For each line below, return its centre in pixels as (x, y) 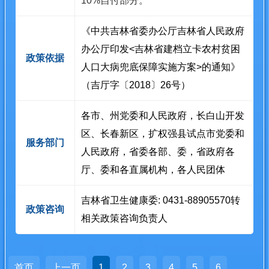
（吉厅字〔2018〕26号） (136, 85)
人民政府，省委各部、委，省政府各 (158, 151)
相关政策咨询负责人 (125, 218)
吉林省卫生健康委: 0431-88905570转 (161, 200)
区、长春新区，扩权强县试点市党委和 (163, 133)
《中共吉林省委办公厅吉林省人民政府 (163, 31)
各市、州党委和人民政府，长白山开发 (163, 115)
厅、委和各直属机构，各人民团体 (153, 169)
